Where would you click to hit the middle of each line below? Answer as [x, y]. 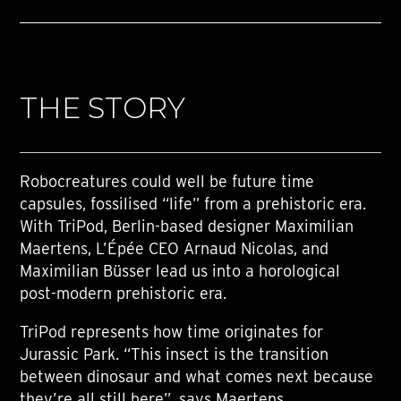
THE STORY [103, 108]
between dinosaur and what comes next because [197, 377]
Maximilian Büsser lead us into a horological [180, 271]
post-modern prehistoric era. [124, 294]
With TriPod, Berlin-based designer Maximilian [187, 226]
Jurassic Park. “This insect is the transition [175, 354]
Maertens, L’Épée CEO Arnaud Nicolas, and [175, 249]
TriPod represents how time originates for [172, 332]
